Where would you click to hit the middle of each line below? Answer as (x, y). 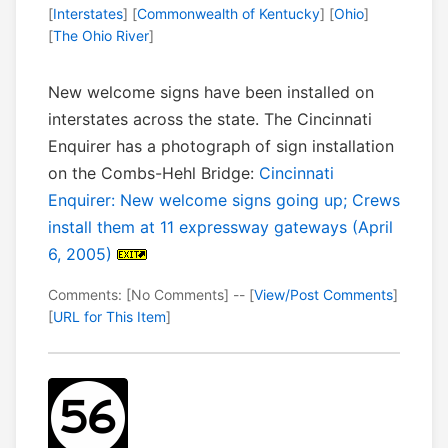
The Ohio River (101, 36)
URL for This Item (109, 317)
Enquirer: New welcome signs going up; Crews (224, 200)
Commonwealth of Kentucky (228, 14)
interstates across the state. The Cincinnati (210, 119)
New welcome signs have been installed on (211, 92)
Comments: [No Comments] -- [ (151, 295)
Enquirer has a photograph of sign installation (221, 146)
